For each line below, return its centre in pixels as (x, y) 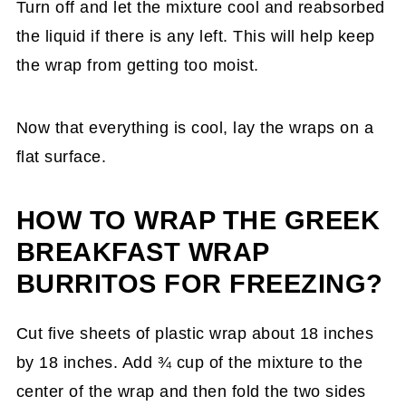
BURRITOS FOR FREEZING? (199, 284)
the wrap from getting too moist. (137, 65)
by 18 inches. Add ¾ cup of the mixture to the (189, 362)
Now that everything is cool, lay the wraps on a (195, 128)
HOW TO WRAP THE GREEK (198, 220)
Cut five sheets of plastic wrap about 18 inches (195, 333)
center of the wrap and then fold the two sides (191, 391)
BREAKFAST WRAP (142, 252)
